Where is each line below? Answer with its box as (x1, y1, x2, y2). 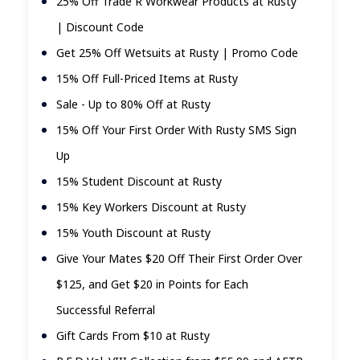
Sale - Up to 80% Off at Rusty (56, 96, 211, 112)
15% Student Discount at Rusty (56, 174, 222, 190)
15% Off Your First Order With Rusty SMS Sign (56, 122, 297, 138)
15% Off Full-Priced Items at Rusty (56, 71, 238, 87)
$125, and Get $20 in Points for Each (56, 276, 248, 292)
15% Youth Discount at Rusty (56, 225, 211, 241)
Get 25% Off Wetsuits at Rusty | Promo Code (56, 45, 298, 61)
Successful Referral (56, 302, 155, 318)
